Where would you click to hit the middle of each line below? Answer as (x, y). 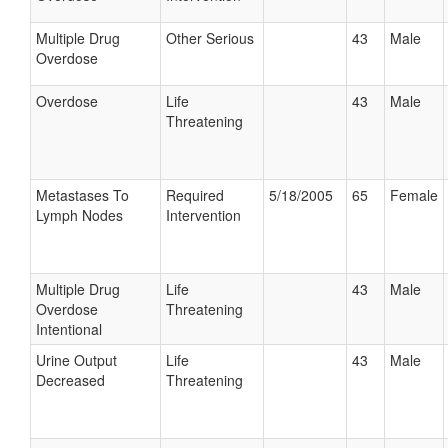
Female (414, 195)
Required (195, 195)
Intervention (203, 215)
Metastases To (82, 195)
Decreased (70, 380)
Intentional (69, 329)
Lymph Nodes (79, 215)
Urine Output (76, 360)
